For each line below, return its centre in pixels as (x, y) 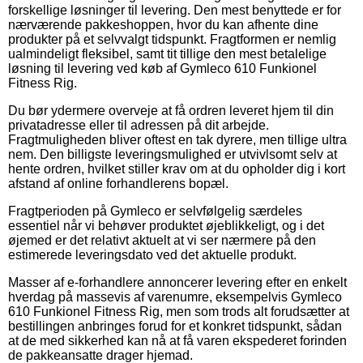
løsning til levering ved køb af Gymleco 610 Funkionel (162, 68)
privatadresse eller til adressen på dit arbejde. (139, 125)
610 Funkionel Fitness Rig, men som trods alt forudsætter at (179, 311)
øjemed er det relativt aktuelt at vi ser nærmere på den (162, 240)
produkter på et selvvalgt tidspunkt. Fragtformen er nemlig (172, 39)
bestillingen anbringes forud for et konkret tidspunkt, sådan (175, 326)
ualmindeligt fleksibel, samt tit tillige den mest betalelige (167, 53)
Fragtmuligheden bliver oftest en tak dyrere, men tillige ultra (177, 139)
